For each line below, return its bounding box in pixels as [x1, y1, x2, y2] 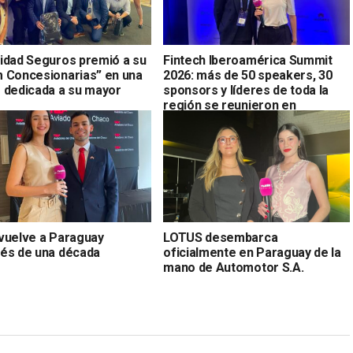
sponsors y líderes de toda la [163, 83, 329, 98]
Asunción [163, 113, 217, 128]
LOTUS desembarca [163, 230, 278, 246]
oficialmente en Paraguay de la [163, 245, 341, 261]
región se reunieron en [163, 98, 296, 113]
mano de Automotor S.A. [163, 260, 304, 276]
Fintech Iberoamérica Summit [163, 53, 333, 69]
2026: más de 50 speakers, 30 [163, 68, 333, 84]
